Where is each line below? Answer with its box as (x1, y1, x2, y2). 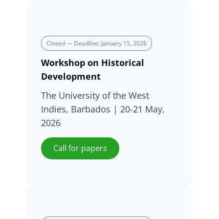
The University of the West (41, 89, 149, 102)
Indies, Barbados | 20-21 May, (41, 103, 165, 115)
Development (41, 70, 101, 83)
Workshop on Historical (41, 57, 144, 69)
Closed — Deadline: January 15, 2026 (46, 39, 147, 47)
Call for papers (53, 143, 107, 154)
